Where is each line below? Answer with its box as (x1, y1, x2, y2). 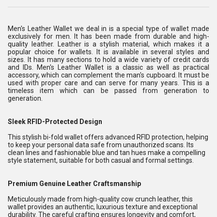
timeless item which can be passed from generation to (8, 87, 209, 94)
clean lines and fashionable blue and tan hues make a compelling (8, 149, 205, 156)
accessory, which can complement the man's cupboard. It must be (8, 71, 209, 79)
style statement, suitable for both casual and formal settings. (8, 156, 194, 164)
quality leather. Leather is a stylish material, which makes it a (8, 40, 209, 48)
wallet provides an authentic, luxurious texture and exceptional (8, 203, 198, 211)
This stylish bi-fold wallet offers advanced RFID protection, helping (8, 133, 208, 141)
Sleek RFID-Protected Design (8, 118, 102, 125)
